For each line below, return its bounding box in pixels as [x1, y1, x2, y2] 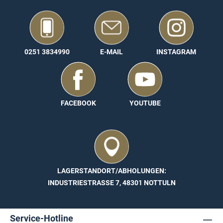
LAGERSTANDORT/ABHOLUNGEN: [57, 166, 166, 175]
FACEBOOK [60, 99, 96, 108]
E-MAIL [100, 48, 123, 57]
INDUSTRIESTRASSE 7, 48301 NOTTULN [47, 178, 171, 187]
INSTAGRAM [156, 48, 196, 57]
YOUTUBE [129, 99, 161, 108]
